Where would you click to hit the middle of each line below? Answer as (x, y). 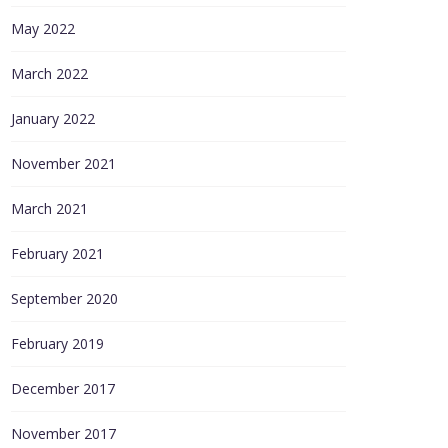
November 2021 (63, 163)
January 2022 (53, 118)
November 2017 (63, 433)
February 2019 (57, 343)
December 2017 (63, 388)
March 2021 (49, 208)
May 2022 (43, 28)
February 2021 (57, 253)
